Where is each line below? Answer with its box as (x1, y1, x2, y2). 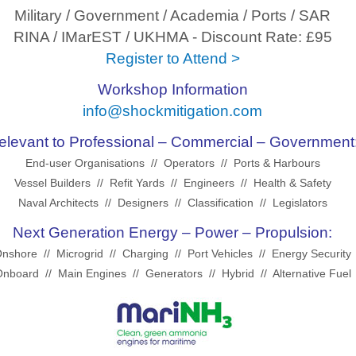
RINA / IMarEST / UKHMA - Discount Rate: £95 (13, 29, 332, 45)
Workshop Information (97, 81, 248, 98)
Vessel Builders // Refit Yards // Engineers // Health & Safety (14, 176, 331, 189)
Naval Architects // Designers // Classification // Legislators (17, 196, 327, 209)
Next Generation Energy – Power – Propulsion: (13, 224, 332, 241)
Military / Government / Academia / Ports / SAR (14, 7, 331, 24)
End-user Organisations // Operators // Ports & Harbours (25, 157, 320, 169)
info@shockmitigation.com (83, 103, 262, 119)
